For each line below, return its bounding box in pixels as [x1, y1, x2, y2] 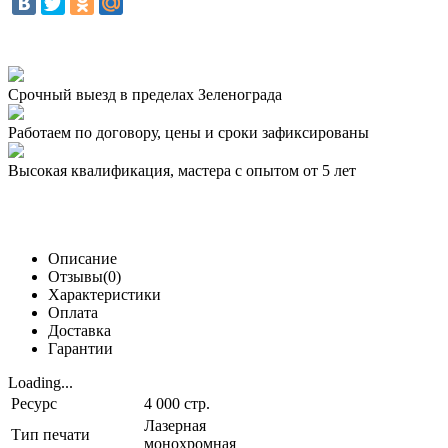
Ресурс [11, 394, 57, 412]
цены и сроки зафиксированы [165, 123, 369, 141]
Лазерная [144, 416, 206, 434]
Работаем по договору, [8, 123, 161, 141]
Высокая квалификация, [8, 161, 174, 179]
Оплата [48, 303, 98, 321]
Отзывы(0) [48, 267, 121, 285]
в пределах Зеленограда [120, 85, 282, 103]
